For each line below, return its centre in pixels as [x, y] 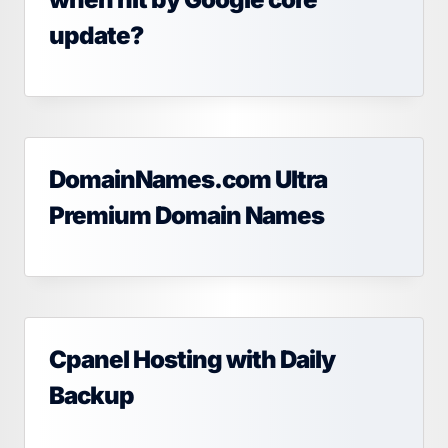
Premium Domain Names [186, 216]
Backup [91, 396]
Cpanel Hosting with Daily [192, 360]
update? [96, 36]
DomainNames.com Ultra [188, 180]
